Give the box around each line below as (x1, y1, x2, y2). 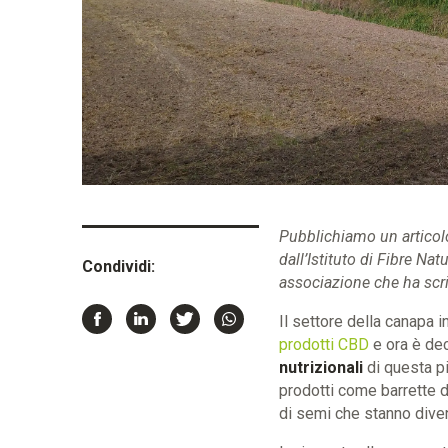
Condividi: (82, 256, 155, 276)
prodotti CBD (278, 335, 369, 354)
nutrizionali (278, 358, 363, 377)
